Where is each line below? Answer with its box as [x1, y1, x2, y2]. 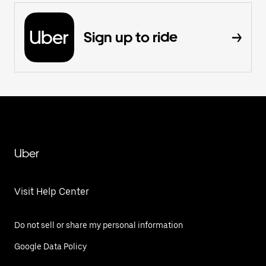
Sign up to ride [84, 28, 178, 46]
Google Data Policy [14, 241, 87, 251]
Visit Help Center [14, 185, 89, 197]
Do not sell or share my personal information [14, 220, 183, 230]
